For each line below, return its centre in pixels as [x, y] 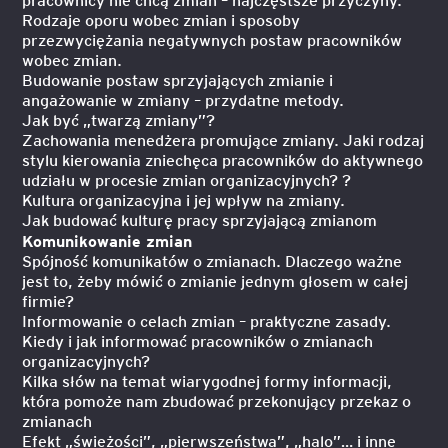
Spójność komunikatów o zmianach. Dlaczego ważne [212, 260]
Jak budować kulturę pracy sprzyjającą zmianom [200, 219]
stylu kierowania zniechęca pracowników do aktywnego [223, 159]
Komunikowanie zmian [107, 240]
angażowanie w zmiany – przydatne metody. [183, 99]
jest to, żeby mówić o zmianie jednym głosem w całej [215, 280]
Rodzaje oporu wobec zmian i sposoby [161, 19]
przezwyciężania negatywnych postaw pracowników [212, 39]
